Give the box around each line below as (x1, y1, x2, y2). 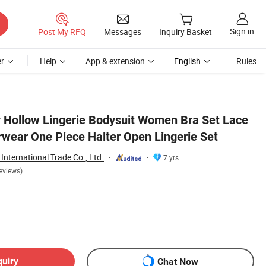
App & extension (85, 55, 145, 66)
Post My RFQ (38, 26, 86, 37)
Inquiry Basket (159, 26, 212, 38)
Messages (104, 26, 141, 37)
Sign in (230, 26, 254, 37)
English (174, 55, 201, 66)
